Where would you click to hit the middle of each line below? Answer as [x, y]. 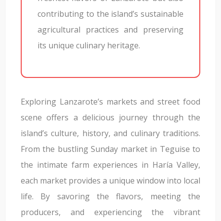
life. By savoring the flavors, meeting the [110, 196]
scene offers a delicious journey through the [110, 117]
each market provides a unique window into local [110, 181]
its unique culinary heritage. [89, 45]
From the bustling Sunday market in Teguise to [110, 149]
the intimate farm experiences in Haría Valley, [110, 165]
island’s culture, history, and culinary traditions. [110, 133]
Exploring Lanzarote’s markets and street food [110, 102]
